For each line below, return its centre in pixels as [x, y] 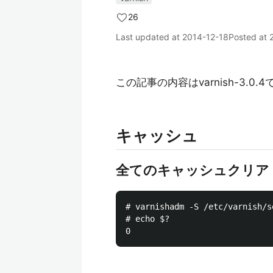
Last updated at [149, 37]
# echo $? [147, 219]
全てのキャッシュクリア [193, 170]
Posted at [249, 37]
